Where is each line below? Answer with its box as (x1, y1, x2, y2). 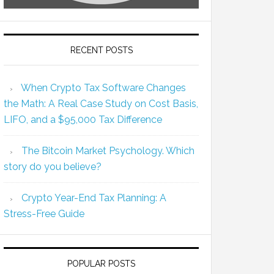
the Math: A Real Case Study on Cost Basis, (4, 98, 198, 109)
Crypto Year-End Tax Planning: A (21, 192, 166, 204)
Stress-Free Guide (4, 208, 84, 220)
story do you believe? (4, 161, 102, 172)
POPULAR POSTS (67, 259, 135, 268)
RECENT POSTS (70, 45, 133, 55)
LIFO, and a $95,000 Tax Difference (4, 114, 162, 125)
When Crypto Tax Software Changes (21, 82, 186, 94)
